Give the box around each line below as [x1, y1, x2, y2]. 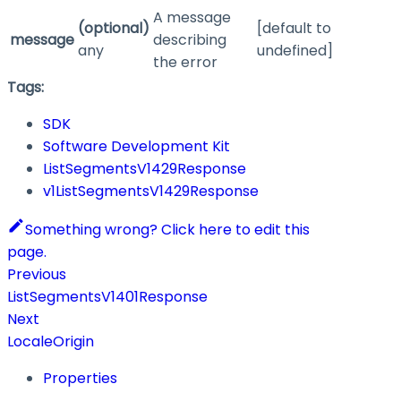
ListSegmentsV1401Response [7, 286, 208, 308]
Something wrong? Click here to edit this [25, 219, 310, 241]
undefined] [257, 40, 333, 62]
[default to [257, 18, 331, 39]
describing [153, 30, 226, 51]
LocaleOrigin [7, 331, 94, 353]
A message [153, 7, 231, 29]
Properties [43, 368, 117, 389]
